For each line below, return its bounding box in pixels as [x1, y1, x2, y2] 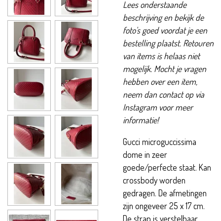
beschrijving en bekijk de [123, 12, 204, 23]
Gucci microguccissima [123, 136, 196, 147]
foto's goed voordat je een [123, 25, 207, 36]
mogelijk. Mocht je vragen [123, 63, 206, 74]
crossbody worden [123, 174, 185, 185]
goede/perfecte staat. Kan [123, 161, 211, 173]
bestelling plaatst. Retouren [123, 37, 214, 49]
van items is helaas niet [123, 50, 200, 62]
